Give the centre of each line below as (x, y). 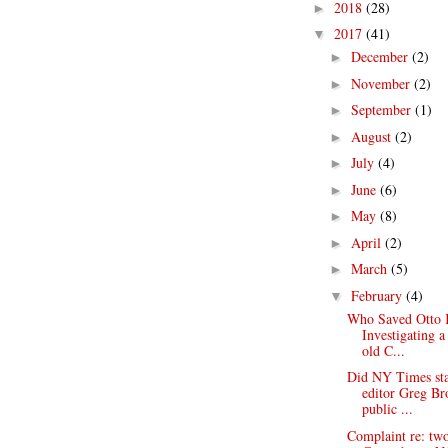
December (381, 56)
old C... (383, 350)
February (378, 295)
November (382, 83)
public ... (387, 408)
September (382, 109)
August (372, 136)
